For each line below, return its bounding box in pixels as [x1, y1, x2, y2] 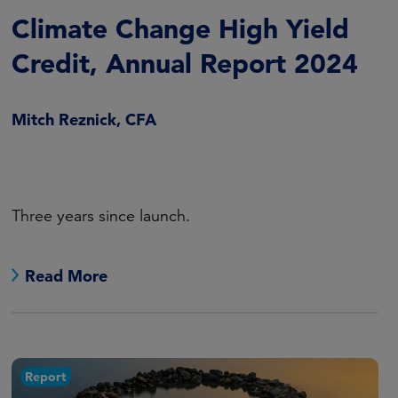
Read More [24, 266, 107, 286]
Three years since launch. [11, 206, 190, 227]
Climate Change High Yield [11, 12, 349, 45]
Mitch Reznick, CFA [11, 109, 156, 130]
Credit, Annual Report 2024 [11, 46, 366, 80]
